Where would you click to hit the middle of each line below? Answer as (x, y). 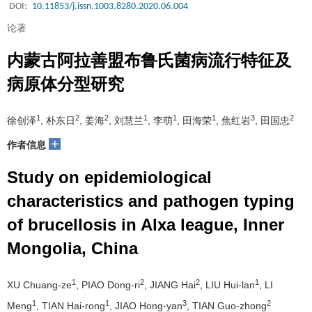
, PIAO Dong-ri (108, 285)
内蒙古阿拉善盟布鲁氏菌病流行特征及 (149, 60)
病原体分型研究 (65, 84)
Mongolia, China (72, 248)
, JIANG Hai (170, 285)
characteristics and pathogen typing (151, 201)
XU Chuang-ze (39, 285)
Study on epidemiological (109, 177)
